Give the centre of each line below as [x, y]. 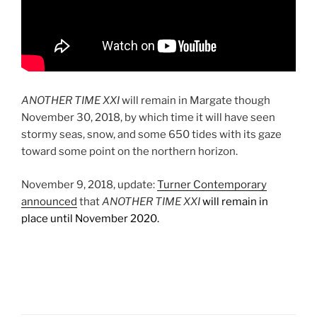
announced [49, 201]
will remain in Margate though [195, 101]
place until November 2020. [90, 218]
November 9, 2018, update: [89, 184]
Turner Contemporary [212, 184]
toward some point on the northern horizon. [129, 152]
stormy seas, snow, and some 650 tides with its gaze [151, 135]
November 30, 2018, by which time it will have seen [148, 118]
